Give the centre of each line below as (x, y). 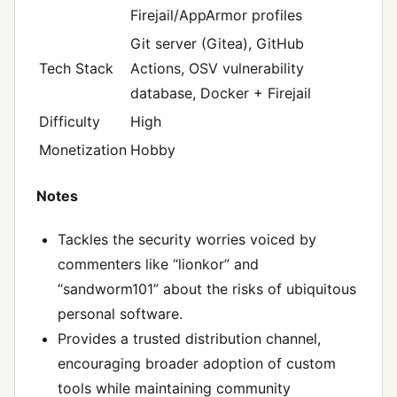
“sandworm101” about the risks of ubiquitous (207, 289)
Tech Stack (76, 68)
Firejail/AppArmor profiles (216, 15)
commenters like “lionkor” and (158, 265)
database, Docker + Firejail (221, 93)
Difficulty (70, 121)
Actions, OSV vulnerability (217, 68)
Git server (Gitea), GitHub (217, 43)
